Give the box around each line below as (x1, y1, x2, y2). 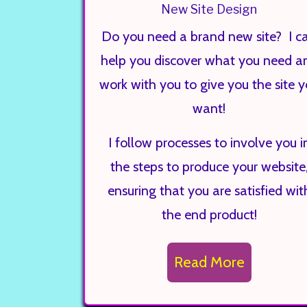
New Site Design (161, 2, 258, 16)
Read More (173, 253, 245, 271)
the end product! (161, 206, 257, 223)
